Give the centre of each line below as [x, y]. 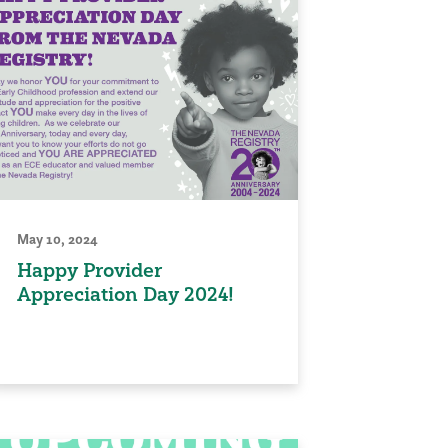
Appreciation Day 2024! [125, 293]
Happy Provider [89, 269]
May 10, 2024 [57, 238]
